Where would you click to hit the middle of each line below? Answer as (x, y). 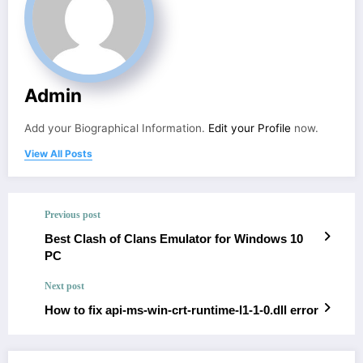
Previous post (73, 215)
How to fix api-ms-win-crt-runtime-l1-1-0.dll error (181, 310)
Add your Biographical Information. (116, 128)
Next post (64, 286)
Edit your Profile (250, 128)
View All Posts (58, 154)
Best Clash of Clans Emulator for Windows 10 (174, 239)
